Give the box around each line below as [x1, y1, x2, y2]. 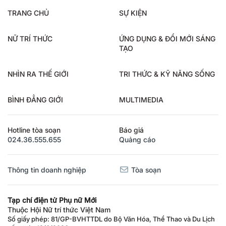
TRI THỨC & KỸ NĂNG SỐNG [119, 68, 215, 77]
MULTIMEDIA [119, 94, 163, 103]
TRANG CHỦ [8, 7, 49, 16]
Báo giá [119, 124, 144, 133]
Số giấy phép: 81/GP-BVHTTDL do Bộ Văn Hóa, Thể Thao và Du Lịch [8, 213, 215, 222]
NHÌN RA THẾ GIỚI [8, 68, 69, 77]
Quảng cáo [119, 134, 155, 143]
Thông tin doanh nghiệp [8, 164, 86, 173]
